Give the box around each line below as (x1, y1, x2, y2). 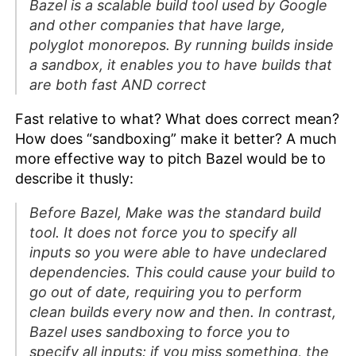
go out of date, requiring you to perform (29, 284, 303, 301)
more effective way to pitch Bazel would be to (15, 150, 327, 168)
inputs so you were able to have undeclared (29, 244, 327, 261)
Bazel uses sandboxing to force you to (29, 323, 291, 341)
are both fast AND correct (29, 76, 207, 94)
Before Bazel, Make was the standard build (29, 204, 322, 222)
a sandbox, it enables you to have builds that (29, 56, 333, 74)
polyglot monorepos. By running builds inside (29, 37, 335, 54)
